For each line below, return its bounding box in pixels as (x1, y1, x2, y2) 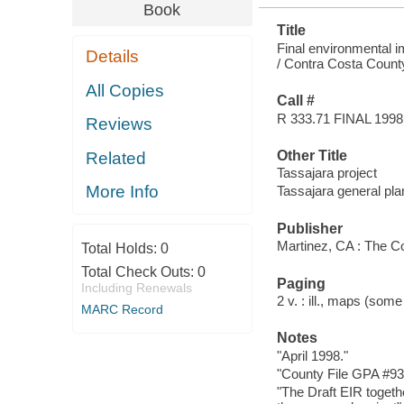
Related (86, 148, 147, 168)
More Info (86, 182, 160, 202)
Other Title (276, 147, 347, 163)
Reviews (86, 115, 153, 134)
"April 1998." (276, 347, 348, 363)
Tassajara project (276, 165, 377, 181)
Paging (276, 275, 326, 291)
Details (86, 47, 140, 67)
